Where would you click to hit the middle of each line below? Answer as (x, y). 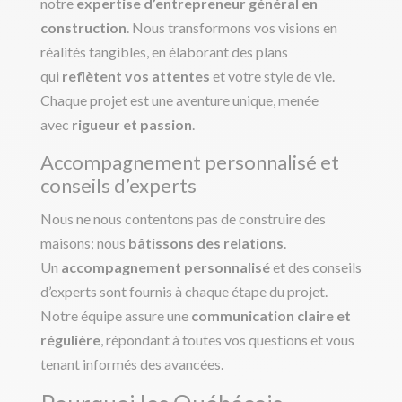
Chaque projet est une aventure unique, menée (179, 100)
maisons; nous (84, 243)
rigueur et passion (131, 125)
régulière (70, 340)
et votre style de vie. (272, 76)
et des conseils (315, 267)
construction (83, 28)
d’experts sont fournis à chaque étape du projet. (184, 292)
